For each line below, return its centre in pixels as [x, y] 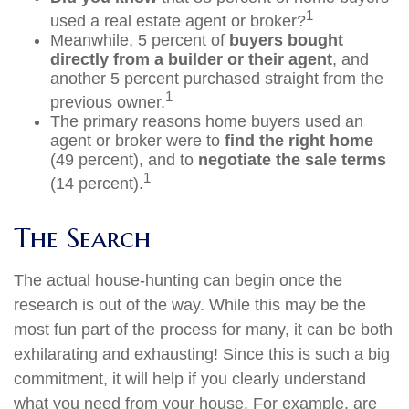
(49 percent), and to [124, 160]
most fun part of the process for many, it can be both [203, 330]
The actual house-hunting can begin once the [178, 280]
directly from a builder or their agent [191, 59]
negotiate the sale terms [292, 160]
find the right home [299, 141]
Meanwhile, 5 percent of [140, 40]
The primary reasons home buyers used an [207, 121]
